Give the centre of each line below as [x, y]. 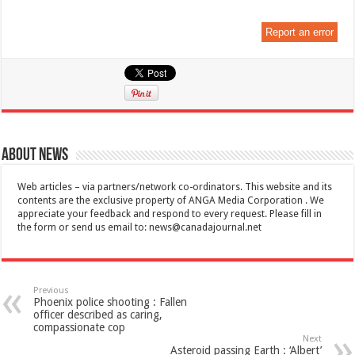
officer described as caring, [98, 314]
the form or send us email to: [84, 227]
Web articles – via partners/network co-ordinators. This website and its [175, 187]
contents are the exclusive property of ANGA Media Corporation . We [171, 200]
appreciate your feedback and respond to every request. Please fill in [170, 214]
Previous [52, 290]
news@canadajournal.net [206, 227]
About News [35, 155]
